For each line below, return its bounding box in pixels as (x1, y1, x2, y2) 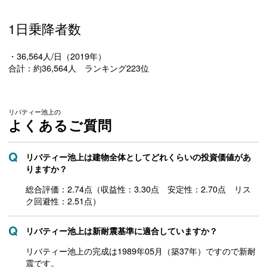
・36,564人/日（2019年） (8, 50, 107, 63)
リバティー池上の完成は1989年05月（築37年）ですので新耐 (26, 245, 256, 257)
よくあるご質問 (8, 116, 113, 135)
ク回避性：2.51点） (26, 195, 101, 207)
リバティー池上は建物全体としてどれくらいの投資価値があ (26, 151, 251, 163)
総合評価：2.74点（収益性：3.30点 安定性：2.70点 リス (26, 183, 251, 195)
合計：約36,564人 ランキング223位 (8, 62, 150, 74)
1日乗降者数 (8, 18, 82, 38)
